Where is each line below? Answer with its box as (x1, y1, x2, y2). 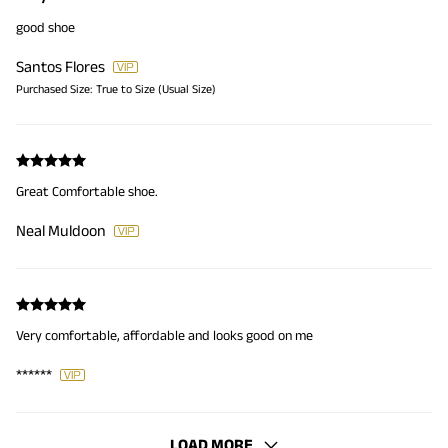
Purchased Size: (16, 81, 92, 95)
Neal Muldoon (16, 221, 106, 239)
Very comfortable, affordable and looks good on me (16, 326, 313, 343)
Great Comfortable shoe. (16, 182, 158, 199)
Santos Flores (16, 57, 105, 75)
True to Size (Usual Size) (96, 81, 216, 95)
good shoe (16, 18, 75, 35)
